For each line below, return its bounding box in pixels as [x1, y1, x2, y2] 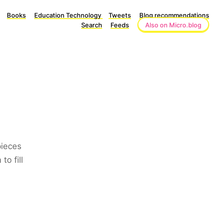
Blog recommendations [139, 11, 209, 19]
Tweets [109, 11, 131, 19]
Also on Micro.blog [145, 21, 201, 29]
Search [81, 21, 102, 29]
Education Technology [34, 11, 103, 19]
